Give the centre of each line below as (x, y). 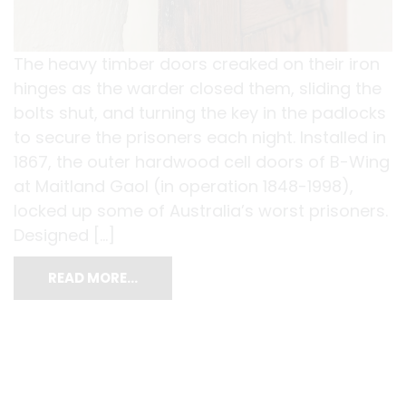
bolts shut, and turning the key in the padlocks (200, 113)
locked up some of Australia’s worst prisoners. (201, 211)
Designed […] (64, 236)
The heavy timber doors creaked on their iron (197, 64)
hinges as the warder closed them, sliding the (198, 89)
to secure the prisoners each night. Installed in (200, 138)
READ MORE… (93, 278)
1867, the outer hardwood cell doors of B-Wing (202, 162)
